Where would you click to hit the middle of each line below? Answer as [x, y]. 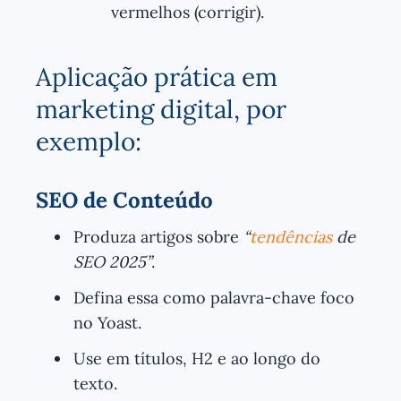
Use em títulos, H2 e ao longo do [197, 358]
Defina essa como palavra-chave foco [214, 297]
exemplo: [89, 141]
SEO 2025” [112, 261]
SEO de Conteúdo [124, 200]
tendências [291, 236]
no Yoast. [107, 322]
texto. [95, 383]
